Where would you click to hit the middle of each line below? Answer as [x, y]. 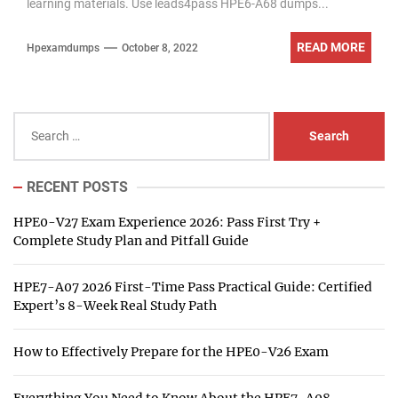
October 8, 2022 [160, 48]
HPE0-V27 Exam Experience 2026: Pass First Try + [167, 222]
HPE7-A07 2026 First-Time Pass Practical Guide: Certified [193, 287]
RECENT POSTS [77, 187]
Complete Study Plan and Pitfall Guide [131, 241]
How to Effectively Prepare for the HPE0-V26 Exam [171, 352]
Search [33, 121]
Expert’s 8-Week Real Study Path [115, 306]
